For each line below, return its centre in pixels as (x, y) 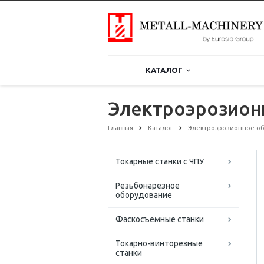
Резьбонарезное (148, 186)
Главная (121, 128)
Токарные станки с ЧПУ (160, 162)
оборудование (144, 195)
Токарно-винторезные (159, 244)
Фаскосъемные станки (160, 220)
